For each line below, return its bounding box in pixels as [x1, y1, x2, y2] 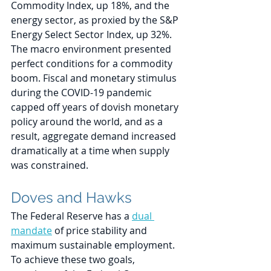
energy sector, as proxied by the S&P [11, 13, 181, 27]
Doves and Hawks [11, 189, 132, 207]
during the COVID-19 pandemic [11, 86, 154, 100]
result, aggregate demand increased [11, 129, 178, 143]
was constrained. [11, 158, 91, 172]
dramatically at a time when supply [11, 144, 172, 158]
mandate [11, 224, 52, 238]
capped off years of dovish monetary [11, 100, 181, 114]
